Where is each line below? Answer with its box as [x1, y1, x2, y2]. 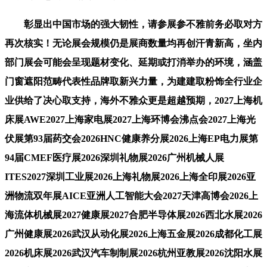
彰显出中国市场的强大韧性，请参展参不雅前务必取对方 [5, 18, 262, 29]
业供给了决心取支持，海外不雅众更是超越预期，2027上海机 [5, 95, 262, 105]
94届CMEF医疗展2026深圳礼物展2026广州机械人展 [5, 152, 224, 163]
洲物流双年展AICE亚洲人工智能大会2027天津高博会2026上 [5, 190, 258, 201]
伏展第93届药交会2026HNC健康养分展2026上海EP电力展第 [5, 133, 258, 144]
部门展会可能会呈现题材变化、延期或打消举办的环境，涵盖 [5, 57, 262, 67]
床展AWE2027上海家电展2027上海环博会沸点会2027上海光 [5, 114, 256, 125]
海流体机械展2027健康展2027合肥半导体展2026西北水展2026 [5, 209, 262, 220]
